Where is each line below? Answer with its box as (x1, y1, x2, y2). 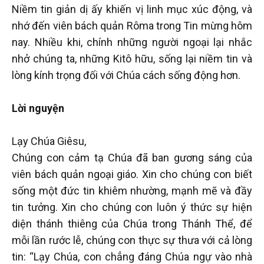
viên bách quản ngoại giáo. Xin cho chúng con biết (12, 167, 252, 180)
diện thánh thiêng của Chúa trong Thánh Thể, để (12, 217, 252, 230)
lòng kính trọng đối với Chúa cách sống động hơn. (12, 68, 240, 81)
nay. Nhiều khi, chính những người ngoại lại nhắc (12, 35, 252, 48)
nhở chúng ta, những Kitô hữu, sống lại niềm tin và (12, 52, 252, 65)
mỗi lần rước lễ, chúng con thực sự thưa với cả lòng (12, 233, 252, 246)
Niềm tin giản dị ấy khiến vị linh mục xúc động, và (12, 2, 252, 15)
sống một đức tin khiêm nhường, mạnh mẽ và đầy (12, 184, 252, 197)
